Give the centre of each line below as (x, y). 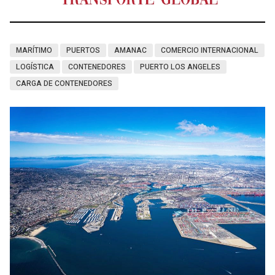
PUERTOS (83, 51)
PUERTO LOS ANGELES (180, 67)
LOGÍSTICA (35, 67)
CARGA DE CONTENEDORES (64, 84)
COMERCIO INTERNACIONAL (210, 51)
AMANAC (130, 51)
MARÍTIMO (34, 51)
